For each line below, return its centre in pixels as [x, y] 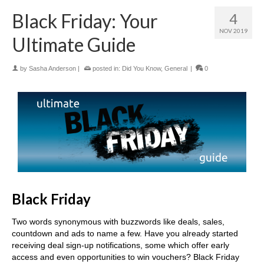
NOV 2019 [233, 31]
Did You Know [141, 69]
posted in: [106, 69]
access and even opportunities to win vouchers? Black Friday [126, 257]
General [176, 69]
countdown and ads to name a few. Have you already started [125, 234]
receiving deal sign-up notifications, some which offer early [121, 245]
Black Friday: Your [85, 21]
